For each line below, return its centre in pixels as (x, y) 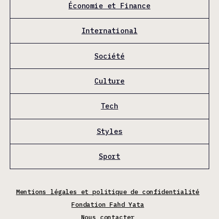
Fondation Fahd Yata (108, 204)
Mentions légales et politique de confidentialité (108, 192)
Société (109, 56)
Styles (109, 131)
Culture (109, 81)
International (109, 31)
